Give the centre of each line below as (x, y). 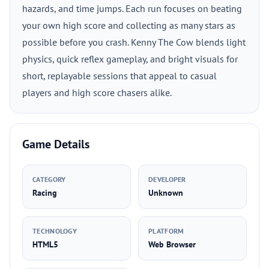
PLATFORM (166, 231)
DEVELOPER (167, 179)
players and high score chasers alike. (97, 92)
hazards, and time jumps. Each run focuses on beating (132, 8)
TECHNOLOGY (55, 231)
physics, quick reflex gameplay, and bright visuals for (130, 59)
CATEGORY (49, 179)
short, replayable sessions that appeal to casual (119, 76)
